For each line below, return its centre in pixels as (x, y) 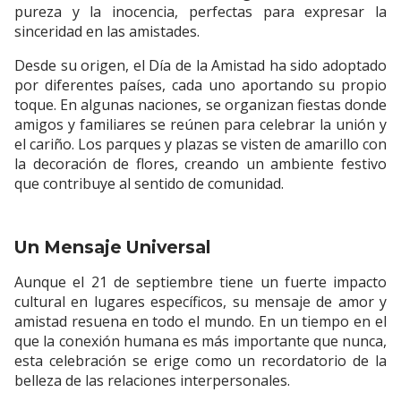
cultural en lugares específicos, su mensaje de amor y (200, 301)
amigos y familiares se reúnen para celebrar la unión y (200, 124)
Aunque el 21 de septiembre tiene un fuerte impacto (200, 282)
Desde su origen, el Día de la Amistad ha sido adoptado (200, 65)
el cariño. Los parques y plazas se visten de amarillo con (200, 144)
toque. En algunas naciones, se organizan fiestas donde (200, 104)
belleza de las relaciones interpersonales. (152, 380)
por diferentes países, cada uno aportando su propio (200, 85)
